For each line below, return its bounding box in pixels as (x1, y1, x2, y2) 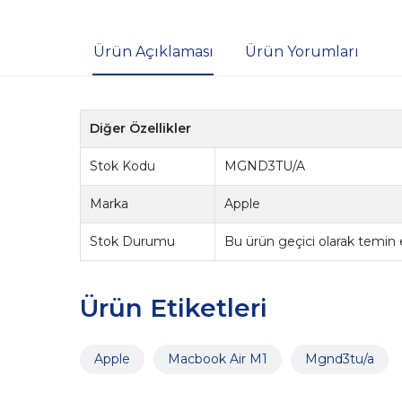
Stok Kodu (90, 158, 156, 175)
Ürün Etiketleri (79, 292, 267, 323)
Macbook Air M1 (167, 350, 267, 367)
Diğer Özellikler (90, 120, 192, 137)
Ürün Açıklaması (92, 43, 214, 61)
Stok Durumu (90, 233, 176, 250)
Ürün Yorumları (244, 43, 359, 61)
